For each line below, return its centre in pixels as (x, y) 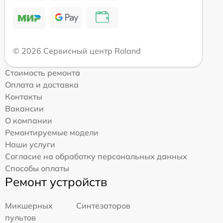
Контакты (24, 96)
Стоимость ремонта (43, 72)
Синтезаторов (104, 205)
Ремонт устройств (56, 181)
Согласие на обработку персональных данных (96, 156)
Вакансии (24, 108)
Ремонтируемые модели (52, 132)
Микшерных (29, 205)
